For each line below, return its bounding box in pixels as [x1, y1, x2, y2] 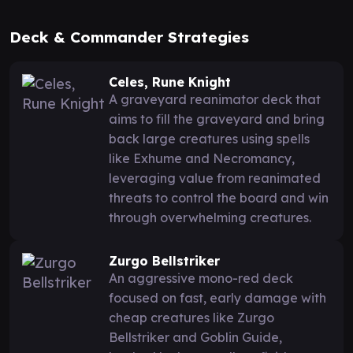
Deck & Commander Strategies [9, 27, 249, 46]
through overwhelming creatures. [109, 209, 311, 225]
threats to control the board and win [109, 189, 329, 206]
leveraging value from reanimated [109, 169, 321, 186]
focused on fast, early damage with [109, 289, 326, 306]
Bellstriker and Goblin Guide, [109, 329, 282, 345]
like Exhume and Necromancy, [109, 150, 295, 166]
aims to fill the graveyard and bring [109, 110, 325, 127]
